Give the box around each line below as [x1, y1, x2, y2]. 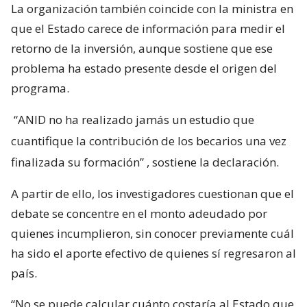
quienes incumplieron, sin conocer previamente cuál [11, 225, 294, 242]
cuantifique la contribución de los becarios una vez [11, 133, 286, 149]
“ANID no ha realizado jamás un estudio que [14, 112, 254, 128]
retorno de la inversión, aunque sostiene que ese [11, 40, 273, 57]
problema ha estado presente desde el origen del [11, 60, 277, 77]
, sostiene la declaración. [147, 154, 279, 171]
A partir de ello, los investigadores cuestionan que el [11, 186, 294, 202]
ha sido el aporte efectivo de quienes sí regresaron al [11, 245, 296, 262]
